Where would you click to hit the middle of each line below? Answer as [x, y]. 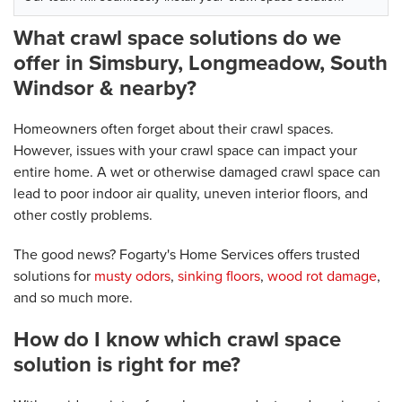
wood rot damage [322, 275]
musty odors [132, 275]
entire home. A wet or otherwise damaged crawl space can [197, 171]
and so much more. [73, 297]
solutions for [54, 275]
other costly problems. [83, 214]
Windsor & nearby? [105, 87]
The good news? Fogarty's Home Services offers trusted [187, 254]
